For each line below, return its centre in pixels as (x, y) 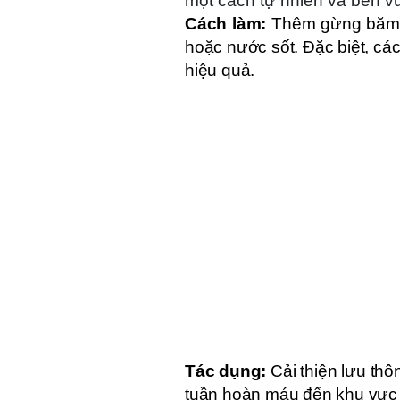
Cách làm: (226, 23)
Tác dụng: (226, 371)
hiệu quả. (220, 70)
